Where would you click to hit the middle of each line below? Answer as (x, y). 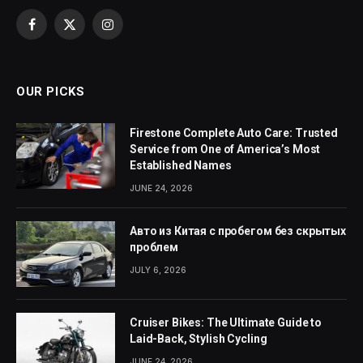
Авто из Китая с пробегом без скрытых (238, 231)
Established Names (181, 165)
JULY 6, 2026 (158, 269)
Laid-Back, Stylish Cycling (199, 339)
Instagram (132, 32)
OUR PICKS (51, 91)
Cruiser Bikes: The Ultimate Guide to (226, 323)
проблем (154, 247)
